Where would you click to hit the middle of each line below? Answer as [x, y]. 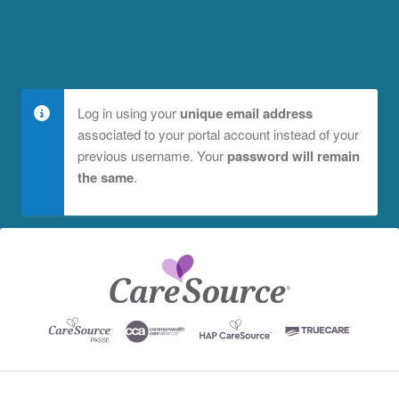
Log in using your [129, 113]
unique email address [246, 113]
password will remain [293, 156]
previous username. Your [152, 155]
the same [106, 177]
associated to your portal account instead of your [218, 134]
